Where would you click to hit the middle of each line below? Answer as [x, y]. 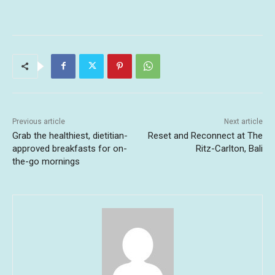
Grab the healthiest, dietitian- [70, 135]
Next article [243, 121]
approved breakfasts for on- [70, 148]
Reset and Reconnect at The [205, 135]
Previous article [39, 121]
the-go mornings [46, 161]
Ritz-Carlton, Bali [229, 148]
